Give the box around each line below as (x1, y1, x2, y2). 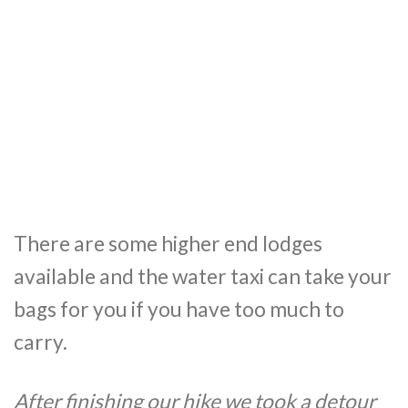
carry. (14, 329, 67, 354)
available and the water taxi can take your (14, 263, 392, 289)
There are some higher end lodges (14, 230, 322, 256)
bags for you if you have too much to (14, 296, 344, 321)
